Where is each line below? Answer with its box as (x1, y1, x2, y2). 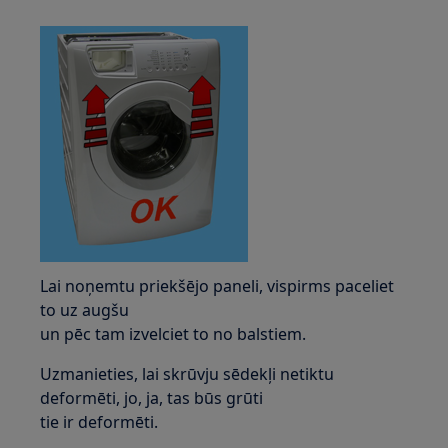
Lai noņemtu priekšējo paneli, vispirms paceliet (40, 275, 395, 297)
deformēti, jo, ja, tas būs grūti (40, 387, 264, 409)
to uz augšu (40, 299, 130, 321)
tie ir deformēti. (40, 411, 159, 433)
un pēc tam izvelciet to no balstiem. (40, 323, 307, 345)
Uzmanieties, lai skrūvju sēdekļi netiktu (40, 363, 335, 385)
